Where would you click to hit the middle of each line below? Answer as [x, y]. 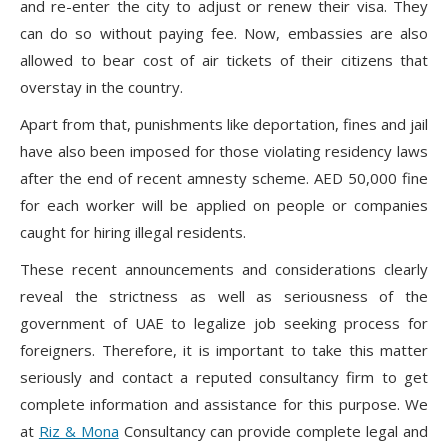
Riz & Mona [78, 431]
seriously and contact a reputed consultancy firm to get [224, 377]
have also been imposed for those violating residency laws [224, 151]
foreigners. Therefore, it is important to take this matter [224, 350]
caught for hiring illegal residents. [133, 232]
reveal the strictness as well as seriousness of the [224, 296]
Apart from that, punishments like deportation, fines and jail [224, 124]
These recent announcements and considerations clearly [224, 269]
